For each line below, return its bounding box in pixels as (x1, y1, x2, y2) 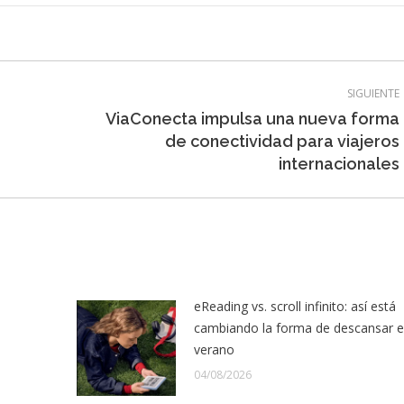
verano (194, 341, 235, 358)
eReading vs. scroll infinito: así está (194, 298, 397, 315)
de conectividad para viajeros (164, 132, 399, 151)
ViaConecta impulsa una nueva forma (105, 109, 399, 128)
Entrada (80, 130, 126, 147)
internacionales (278, 154, 399, 173)
